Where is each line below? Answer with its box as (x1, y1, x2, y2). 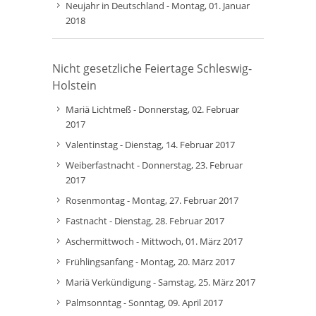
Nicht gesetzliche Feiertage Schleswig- (52, 61, 252, 76)
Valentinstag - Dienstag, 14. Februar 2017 (66, 138, 235, 151)
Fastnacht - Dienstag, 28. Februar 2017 (66, 214, 224, 227)
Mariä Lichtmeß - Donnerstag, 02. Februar (66, 103, 239, 116)
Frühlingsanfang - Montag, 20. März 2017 (66, 255, 235, 268)
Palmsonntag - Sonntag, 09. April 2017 (66, 296, 223, 309)
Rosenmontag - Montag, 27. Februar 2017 (66, 194, 238, 207)
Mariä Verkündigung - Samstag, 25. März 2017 (66, 276, 255, 288)
